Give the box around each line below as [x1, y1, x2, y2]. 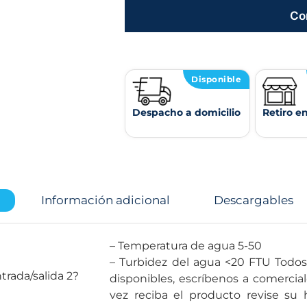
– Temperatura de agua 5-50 [238, 238, 262, 252]
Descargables [213, 193, 293, 207]
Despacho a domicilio [132, 106, 241, 119]
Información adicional [41, 193, 170, 207]
